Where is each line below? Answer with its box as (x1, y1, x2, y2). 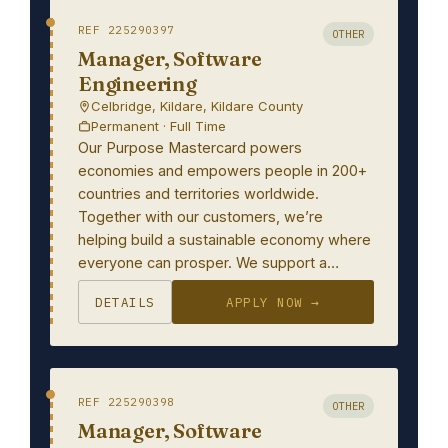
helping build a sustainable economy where (78, 231, 371, 248)
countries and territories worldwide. (78, 185, 319, 202)
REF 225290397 (78, 23, 175, 37)
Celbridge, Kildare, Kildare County (91, 98, 303, 114)
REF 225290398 (78, 395, 175, 409)
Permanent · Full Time (91, 118, 226, 134)
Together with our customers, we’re (78, 208, 323, 225)
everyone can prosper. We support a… (78, 254, 339, 271)
